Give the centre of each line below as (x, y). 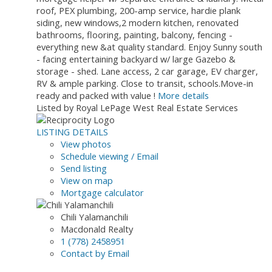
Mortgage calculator (102, 193)
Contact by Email (95, 253)
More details (183, 96)
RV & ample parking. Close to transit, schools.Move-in (145, 83)
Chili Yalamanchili (94, 217)
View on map (87, 181)
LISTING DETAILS (72, 132)
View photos (86, 144)
